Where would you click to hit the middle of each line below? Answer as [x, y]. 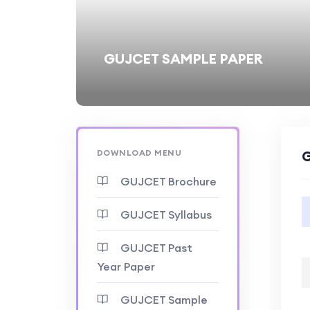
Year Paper [126, 266]
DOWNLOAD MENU [139, 153]
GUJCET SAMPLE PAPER [183, 58]
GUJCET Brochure [168, 181]
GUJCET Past [156, 248]
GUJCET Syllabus [166, 215]
